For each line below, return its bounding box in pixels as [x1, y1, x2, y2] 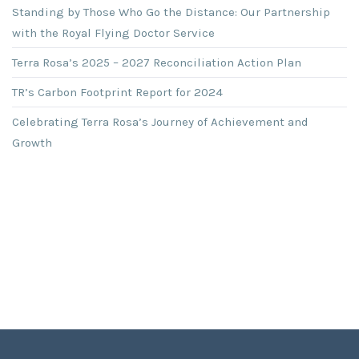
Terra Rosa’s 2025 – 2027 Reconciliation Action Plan [12, 55, 301, 70]
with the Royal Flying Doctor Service [12, 26, 215, 40]
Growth [12, 135, 52, 150]
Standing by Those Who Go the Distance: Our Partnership [12, 5, 330, 19]
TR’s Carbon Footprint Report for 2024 [12, 85, 223, 99]
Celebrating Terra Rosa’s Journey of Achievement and [12, 115, 309, 129]
